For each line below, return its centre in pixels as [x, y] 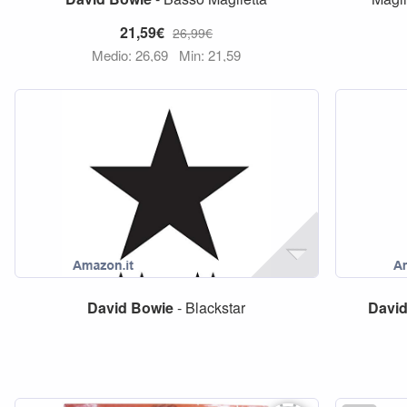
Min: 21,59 [210, 55]
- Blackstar [210, 308]
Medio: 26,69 [132, 55]
